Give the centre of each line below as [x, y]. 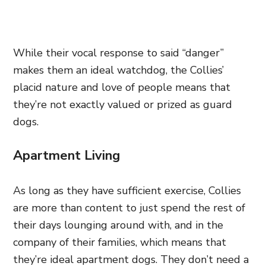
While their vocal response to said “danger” [118, 53]
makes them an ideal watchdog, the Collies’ [118, 70]
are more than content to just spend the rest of [129, 208]
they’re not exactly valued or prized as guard [123, 104]
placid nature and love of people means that [122, 87]
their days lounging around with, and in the [118, 225]
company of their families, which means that [120, 242]
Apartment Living [66, 155]
